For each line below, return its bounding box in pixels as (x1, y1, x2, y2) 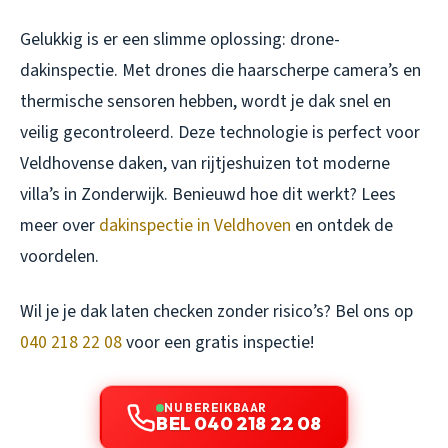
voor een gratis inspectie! (122, 330, 314, 356)
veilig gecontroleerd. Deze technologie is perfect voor (20, 120, 420, 146)
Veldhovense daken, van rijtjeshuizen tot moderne (20, 151, 390, 177)
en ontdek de (291, 213, 393, 239)
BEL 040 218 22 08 (156, 412, 322, 436)
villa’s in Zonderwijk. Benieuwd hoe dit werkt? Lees (20, 182, 396, 208)
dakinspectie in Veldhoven (99, 213, 291, 239)
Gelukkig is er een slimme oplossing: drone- (20, 27, 340, 53)
